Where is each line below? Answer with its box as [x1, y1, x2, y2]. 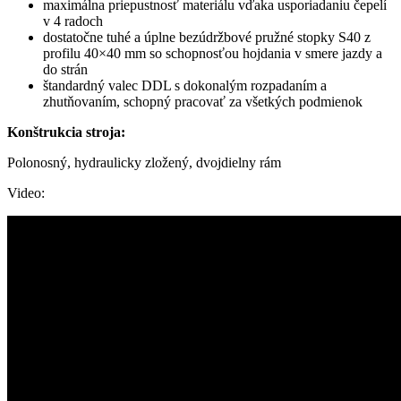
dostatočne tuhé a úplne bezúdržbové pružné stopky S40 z [43, 29, 371, 45]
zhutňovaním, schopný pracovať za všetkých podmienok [43, 93, 363, 109]
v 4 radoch [43, 13, 103, 29]
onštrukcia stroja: [18, 124, 125, 140]
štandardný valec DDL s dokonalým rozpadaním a [43, 77, 327, 93]
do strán [43, 61, 88, 77]
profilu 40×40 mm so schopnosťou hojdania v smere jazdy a [43, 45, 382, 61]
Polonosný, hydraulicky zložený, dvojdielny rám [7, 154, 281, 170]
